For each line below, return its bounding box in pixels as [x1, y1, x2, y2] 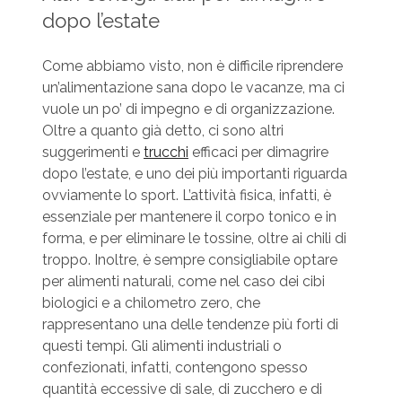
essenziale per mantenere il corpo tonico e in [41, 208, 336, 226]
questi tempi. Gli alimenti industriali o [41, 337, 282, 355]
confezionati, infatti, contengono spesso [41, 359, 308, 377]
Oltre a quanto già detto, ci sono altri [41, 122, 284, 140]
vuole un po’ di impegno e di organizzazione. [41, 100, 335, 118]
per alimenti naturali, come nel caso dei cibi [41, 273, 325, 291]
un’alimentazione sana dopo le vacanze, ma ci [41, 79, 345, 97]
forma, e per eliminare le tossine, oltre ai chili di [41, 230, 346, 248]
